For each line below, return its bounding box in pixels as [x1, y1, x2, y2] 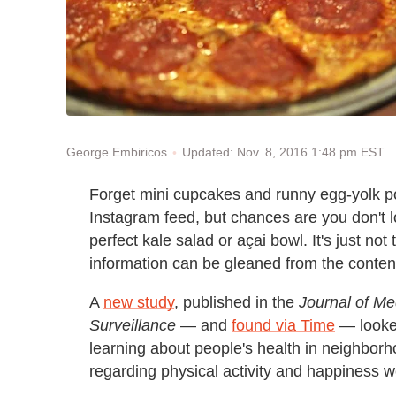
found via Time [232, 316, 335, 334]
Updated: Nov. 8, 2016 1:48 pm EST [182, 145, 385, 159]
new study [103, 293, 174, 311]
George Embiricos [66, 145, 167, 160]
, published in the [174, 293, 299, 311]
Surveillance [89, 316, 176, 334]
